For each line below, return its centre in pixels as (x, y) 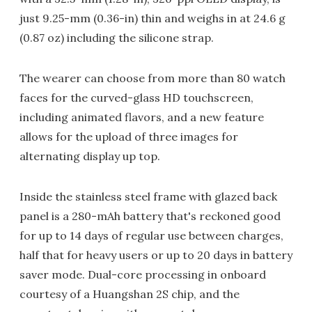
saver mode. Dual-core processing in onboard (143, 274)
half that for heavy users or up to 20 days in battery (156, 255)
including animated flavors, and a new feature (142, 117)
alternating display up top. (90, 156)
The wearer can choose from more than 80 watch (153, 78)
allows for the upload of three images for (129, 136)
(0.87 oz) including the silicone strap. (117, 38)
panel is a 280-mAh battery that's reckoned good (150, 216)
